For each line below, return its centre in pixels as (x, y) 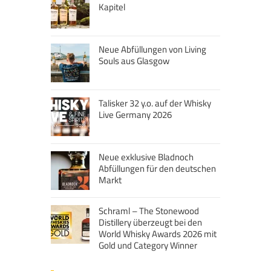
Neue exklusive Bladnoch (146, 157)
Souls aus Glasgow (134, 61)
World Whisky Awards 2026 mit (158, 234)
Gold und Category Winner (148, 246)
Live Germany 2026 (135, 115)
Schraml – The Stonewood (149, 211)
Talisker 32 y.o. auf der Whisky (155, 103)
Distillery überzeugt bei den (150, 223)
